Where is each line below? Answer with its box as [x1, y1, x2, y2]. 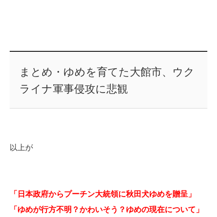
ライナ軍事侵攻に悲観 [19, 83, 128, 95]
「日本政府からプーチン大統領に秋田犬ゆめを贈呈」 [10, 190, 196, 199]
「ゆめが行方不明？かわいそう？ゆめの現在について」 [10, 205, 203, 214]
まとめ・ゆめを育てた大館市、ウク [19, 66, 195, 78]
